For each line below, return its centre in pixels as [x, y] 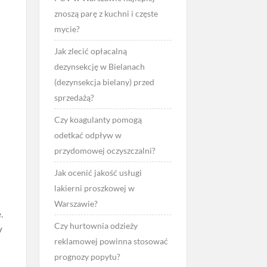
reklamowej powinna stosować [111, 241]
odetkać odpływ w [88, 135]
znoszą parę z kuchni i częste [106, 13]
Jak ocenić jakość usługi [98, 173]
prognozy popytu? [87, 257]
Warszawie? [76, 204]
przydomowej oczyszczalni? [105, 150]
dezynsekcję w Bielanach [99, 66]
